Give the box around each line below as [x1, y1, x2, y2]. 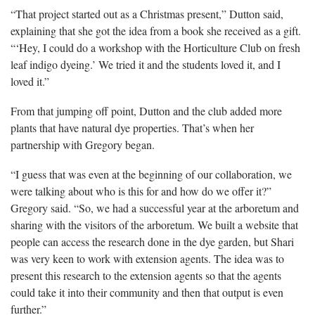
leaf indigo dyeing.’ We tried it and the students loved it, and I [11, 57, 281, 72]
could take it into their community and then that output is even [11, 285, 283, 300]
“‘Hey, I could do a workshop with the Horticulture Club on [11, 40, 278, 56]
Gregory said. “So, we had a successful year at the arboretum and [11, 200, 299, 216]
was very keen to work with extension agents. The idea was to [11, 251, 284, 266]
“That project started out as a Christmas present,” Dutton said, [11, 6, 283, 22]
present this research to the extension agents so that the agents [11, 268, 281, 283]
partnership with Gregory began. [11, 137, 162, 153]
